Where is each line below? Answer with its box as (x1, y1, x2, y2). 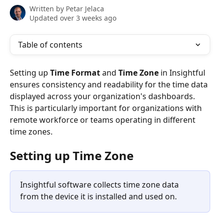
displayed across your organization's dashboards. (10, 91, 197, 102)
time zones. (10, 126, 53, 137)
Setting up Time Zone (10, 147, 134, 164)
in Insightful (159, 67, 207, 78)
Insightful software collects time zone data (20, 179, 181, 191)
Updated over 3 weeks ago (29, 13, 116, 23)
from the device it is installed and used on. (20, 191, 177, 202)
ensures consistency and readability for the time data (10, 79, 210, 90)
